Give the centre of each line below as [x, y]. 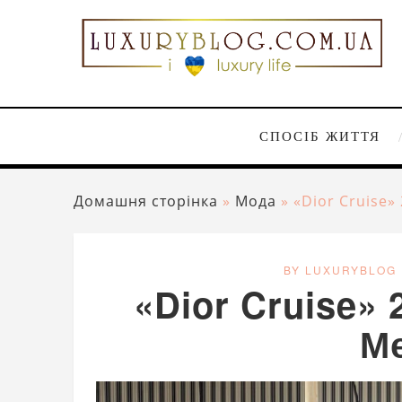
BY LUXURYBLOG [340, 270]
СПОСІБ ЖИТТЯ [319, 137]
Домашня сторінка [146, 201]
